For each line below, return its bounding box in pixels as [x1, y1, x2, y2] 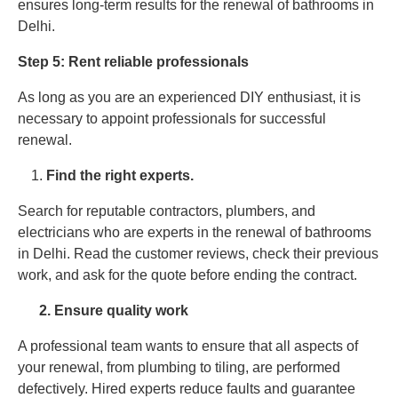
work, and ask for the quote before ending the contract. [18, 267, 361, 283]
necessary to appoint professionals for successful [18, 110, 326, 126]
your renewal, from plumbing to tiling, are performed [18, 359, 340, 375]
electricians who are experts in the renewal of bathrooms [18, 224, 371, 240]
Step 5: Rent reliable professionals [18, 53, 249, 69]
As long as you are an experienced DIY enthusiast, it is [18, 89, 361, 105]
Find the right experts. [46, 167, 194, 183]
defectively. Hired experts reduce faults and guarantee [18, 380, 355, 396]
